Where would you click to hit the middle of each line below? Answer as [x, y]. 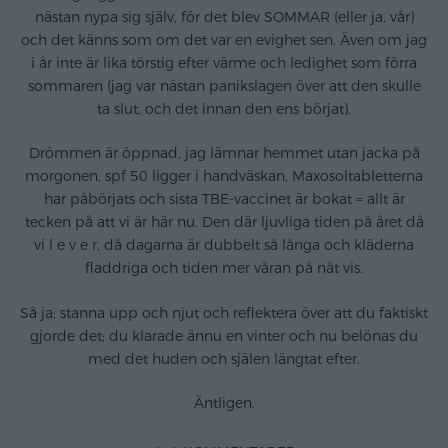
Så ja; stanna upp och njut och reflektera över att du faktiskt [224, 313]
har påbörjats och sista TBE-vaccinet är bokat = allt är [224, 200]
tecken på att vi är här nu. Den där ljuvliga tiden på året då [224, 223]
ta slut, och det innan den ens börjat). [224, 110]
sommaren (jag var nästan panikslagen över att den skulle [224, 87]
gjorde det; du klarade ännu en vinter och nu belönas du [224, 336]
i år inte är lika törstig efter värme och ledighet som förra [224, 64]
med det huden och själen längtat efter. [224, 359]
